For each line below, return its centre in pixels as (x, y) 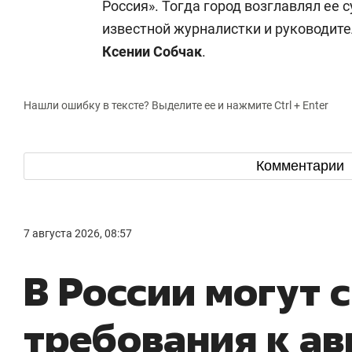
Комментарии (302, 166)
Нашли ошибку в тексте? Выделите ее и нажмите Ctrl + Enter (176, 106)
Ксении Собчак (152, 52)
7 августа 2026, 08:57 (78, 233)
